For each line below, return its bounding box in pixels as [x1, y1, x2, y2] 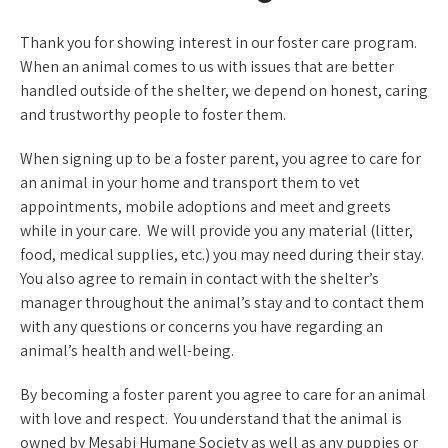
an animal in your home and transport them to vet [20, 172, 360, 193]
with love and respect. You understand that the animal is [20, 408, 402, 429]
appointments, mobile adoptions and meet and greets [20, 196, 391, 217]
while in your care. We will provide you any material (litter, [20, 220, 413, 241]
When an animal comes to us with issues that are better [20, 56, 394, 77]
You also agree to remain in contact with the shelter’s [20, 268, 379, 289]
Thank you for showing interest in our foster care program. [20, 32, 420, 53]
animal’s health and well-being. [20, 340, 234, 361]
